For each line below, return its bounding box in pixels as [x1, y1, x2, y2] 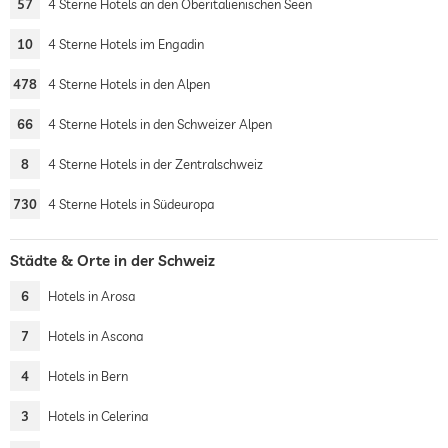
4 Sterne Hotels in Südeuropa [48, 196, 214, 212]
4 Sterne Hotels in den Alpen [48, 76, 210, 92]
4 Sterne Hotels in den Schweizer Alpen [48, 116, 272, 132]
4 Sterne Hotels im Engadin [48, 36, 204, 52]
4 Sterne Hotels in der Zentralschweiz [48, 156, 263, 172]
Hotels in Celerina [48, 408, 148, 424]
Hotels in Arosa [48, 288, 135, 304]
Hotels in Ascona [48, 328, 143, 344]
